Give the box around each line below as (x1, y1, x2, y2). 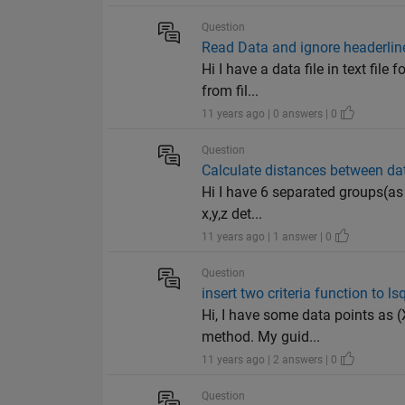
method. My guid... (202, 328, 321, 346)
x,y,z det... (202, 205, 263, 223)
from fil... (202, 82, 259, 100)
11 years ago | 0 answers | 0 (202, 108, 341, 121)
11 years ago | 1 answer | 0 (202, 231, 335, 244)
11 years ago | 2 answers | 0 (202, 353, 341, 367)
